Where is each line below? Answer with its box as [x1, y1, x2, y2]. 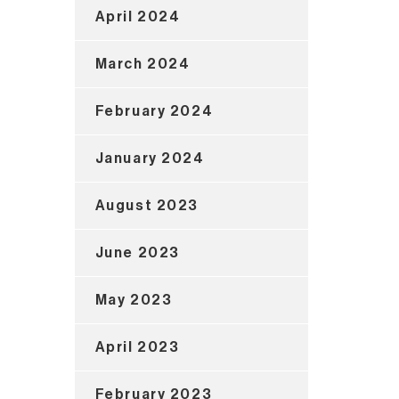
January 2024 [94, 151, 205, 166]
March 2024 [94, 56, 191, 71]
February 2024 [94, 103, 214, 118]
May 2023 [94, 292, 173, 307]
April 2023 [94, 339, 180, 354]
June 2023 [94, 245, 180, 260]
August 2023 [94, 198, 199, 213]
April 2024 [94, 9, 181, 24]
